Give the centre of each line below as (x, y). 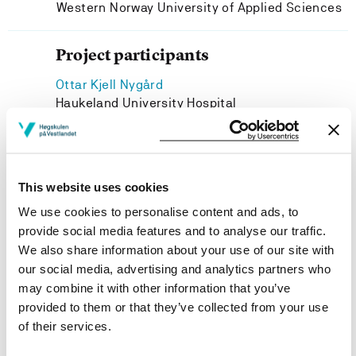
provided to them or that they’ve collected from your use (173, 307)
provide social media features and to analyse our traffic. (172, 230)
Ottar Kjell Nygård (110, 85)
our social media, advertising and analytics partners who (174, 269)
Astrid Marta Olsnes (115, 174)
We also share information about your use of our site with (176, 250)
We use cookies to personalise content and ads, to (159, 211)
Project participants (132, 54)
